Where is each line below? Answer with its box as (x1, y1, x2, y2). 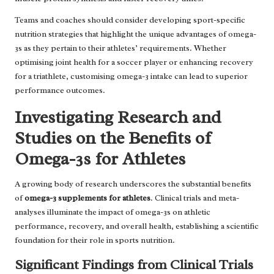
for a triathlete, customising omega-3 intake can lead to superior (15, 70, 248, 81)
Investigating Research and (15, 105, 221, 128)
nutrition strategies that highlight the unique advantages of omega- (15, 28, 256, 39)
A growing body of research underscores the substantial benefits (15, 178, 251, 189)
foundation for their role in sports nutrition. (15, 234, 175, 245)
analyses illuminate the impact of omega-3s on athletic (15, 206, 210, 217)
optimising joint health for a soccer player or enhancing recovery (15, 56, 253, 67)
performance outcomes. (15, 84, 105, 95)
